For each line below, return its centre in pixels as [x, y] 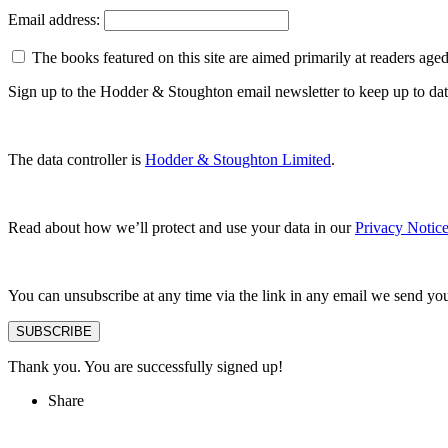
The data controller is [76, 159]
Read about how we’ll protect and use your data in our [181, 227]
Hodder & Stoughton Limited [238, 159]
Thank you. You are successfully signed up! [145, 366]
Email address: [56, 19]
